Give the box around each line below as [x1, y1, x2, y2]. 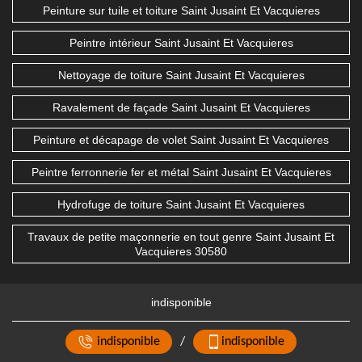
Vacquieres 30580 [135, 245, 227, 259]
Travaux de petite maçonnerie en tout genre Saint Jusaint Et [27, 230, 335, 244]
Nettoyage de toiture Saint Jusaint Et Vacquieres [57, 69, 305, 82]
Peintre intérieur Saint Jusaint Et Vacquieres [69, 36, 293, 50]
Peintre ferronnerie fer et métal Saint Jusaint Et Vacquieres [31, 166, 331, 179]
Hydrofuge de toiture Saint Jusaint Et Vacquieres [57, 198, 305, 212]
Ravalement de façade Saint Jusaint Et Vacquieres [52, 101, 310, 115]
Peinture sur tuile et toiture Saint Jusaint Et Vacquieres [42, 4, 320, 18]
